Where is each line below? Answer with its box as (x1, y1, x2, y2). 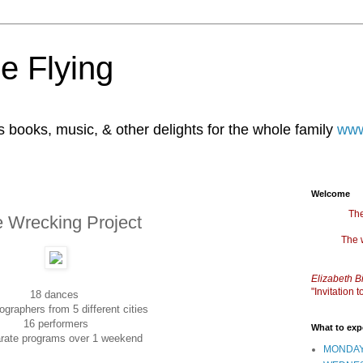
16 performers (23, 317, 88, 330)
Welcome (311, 189, 350, 199)
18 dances (30, 288, 82, 301)
